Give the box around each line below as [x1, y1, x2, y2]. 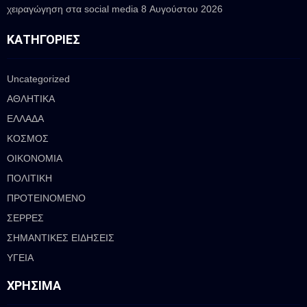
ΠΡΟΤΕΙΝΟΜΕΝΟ [7, 192, 86, 204]
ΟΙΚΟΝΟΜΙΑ [7, 152, 62, 164]
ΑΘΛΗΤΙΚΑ [7, 93, 55, 104]
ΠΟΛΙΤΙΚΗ [7, 172, 52, 184]
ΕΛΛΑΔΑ [7, 112, 44, 124]
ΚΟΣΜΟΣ [7, 132, 49, 144]
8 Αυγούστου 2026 [141, 3, 223, 14]
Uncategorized [7, 73, 70, 84]
